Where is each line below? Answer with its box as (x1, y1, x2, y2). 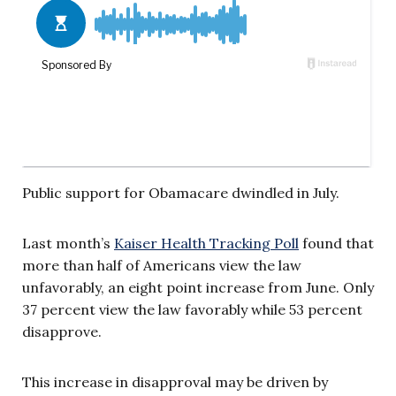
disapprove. (22, 322, 102, 340)
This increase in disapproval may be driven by (22, 372, 328, 391)
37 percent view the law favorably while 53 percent (22, 300, 362, 318)
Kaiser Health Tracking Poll (114, 233, 299, 252)
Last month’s (22, 233, 114, 252)
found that (299, 233, 374, 252)
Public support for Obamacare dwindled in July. (22, 183, 339, 202)
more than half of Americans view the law (22, 255, 301, 274)
